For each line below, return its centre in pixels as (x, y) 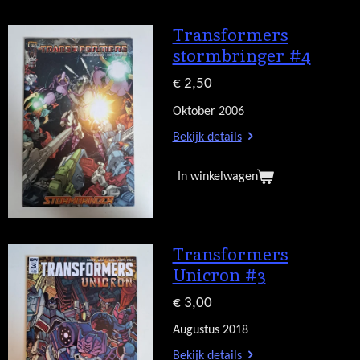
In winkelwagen (217, 176)
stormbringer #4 (241, 56)
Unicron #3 (219, 275)
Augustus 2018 (210, 331)
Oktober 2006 (208, 111)
